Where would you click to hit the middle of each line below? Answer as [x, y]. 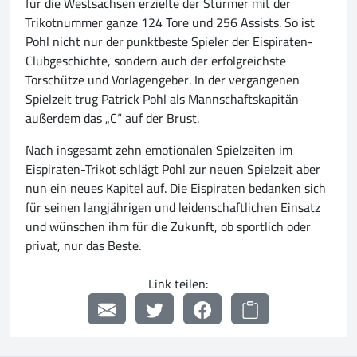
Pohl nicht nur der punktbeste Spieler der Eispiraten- [169, 41]
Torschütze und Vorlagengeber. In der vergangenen [163, 79]
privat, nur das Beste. [85, 245]
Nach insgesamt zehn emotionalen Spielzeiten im [159, 149]
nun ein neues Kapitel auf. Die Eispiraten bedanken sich [176, 188]
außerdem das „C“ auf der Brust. [112, 118]
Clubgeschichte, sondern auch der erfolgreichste [156, 60]
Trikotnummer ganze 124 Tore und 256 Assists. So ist [170, 22]
